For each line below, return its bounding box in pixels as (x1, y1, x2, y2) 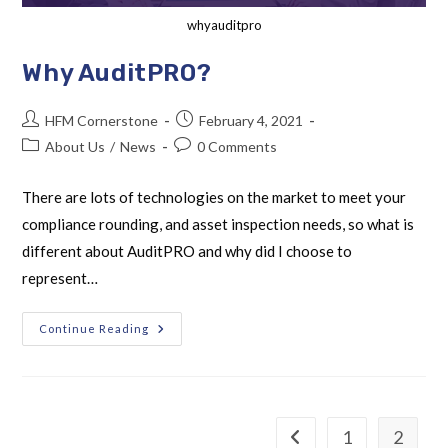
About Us (45, 137, 106, 155)
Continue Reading (39, 321, 150, 335)
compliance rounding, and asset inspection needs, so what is (22, 214, 415, 233)
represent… (22, 268, 99, 287)
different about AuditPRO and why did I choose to (22, 241, 353, 260)
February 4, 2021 (199, 111, 304, 129)
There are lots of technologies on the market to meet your (22, 187, 407, 206)
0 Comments (197, 137, 278, 155)
